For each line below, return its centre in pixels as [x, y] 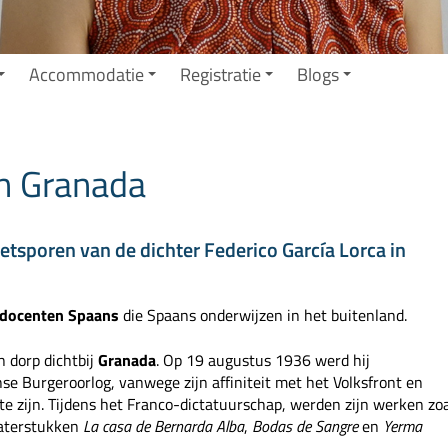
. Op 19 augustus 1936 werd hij [263, 360]
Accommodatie [86, 74]
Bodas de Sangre [307, 426]
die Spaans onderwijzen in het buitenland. [265, 315]
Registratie [220, 74]
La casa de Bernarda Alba [162, 426]
